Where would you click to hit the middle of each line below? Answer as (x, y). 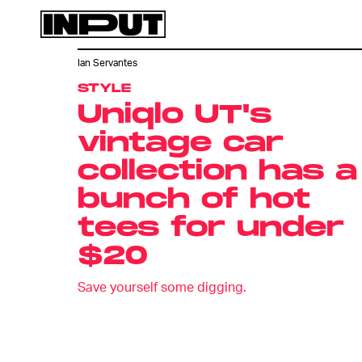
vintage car (181, 143)
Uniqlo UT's (175, 115)
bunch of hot (194, 200)
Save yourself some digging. (162, 286)
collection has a (217, 172)
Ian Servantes (107, 63)
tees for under (211, 228)
